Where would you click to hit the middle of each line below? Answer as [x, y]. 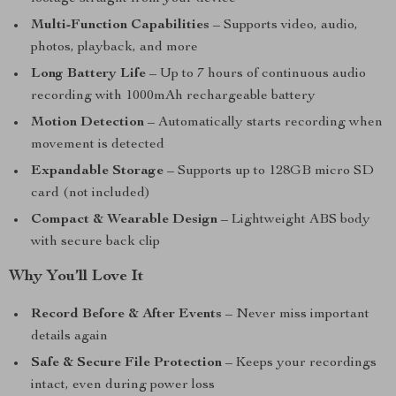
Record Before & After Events [126, 315]
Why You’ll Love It [76, 277]
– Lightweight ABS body [294, 220]
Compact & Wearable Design [124, 220]
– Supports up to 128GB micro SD [269, 171]
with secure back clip [95, 242]
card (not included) [91, 194]
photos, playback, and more [114, 48]
